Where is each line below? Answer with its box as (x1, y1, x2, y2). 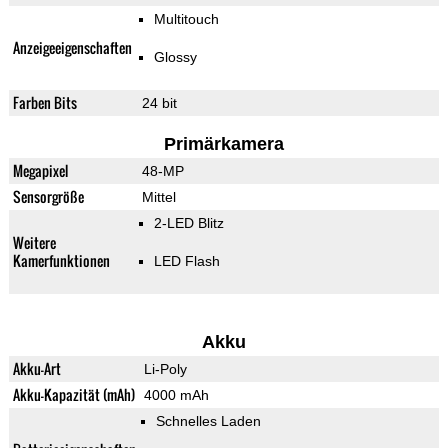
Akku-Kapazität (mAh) (12, 384, 135, 406)
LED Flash (153, 253, 220, 270)
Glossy (153, 49, 197, 66)
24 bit (141, 95, 177, 112)
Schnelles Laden (155, 413, 261, 430)
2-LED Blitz (153, 215, 224, 232)
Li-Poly (143, 361, 187, 378)
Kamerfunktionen (12, 250, 110, 272)
